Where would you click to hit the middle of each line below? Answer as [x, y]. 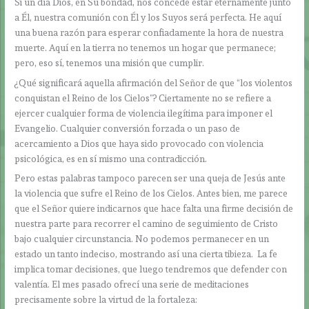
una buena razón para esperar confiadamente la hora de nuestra [149, 32]
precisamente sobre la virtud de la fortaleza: [106, 300]
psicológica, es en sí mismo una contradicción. [112, 158]
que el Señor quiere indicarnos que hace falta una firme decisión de [154, 209]
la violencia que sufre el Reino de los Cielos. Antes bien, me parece [151, 193]
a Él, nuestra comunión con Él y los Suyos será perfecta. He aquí [148, 17]
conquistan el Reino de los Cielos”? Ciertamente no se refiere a [143, 98]
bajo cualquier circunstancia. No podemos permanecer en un [142, 239]
